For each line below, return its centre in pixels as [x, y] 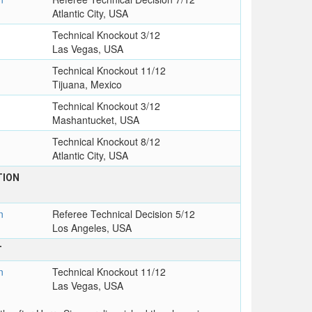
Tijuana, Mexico [87, 85]
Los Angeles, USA [92, 228]
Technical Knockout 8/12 [106, 142]
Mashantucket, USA [95, 120]
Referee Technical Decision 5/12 [123, 214]
